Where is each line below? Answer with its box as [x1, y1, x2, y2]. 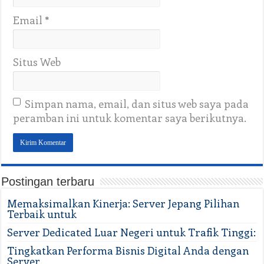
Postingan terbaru [1, 175, 95, 189]
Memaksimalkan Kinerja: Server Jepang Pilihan [7, 196, 240, 211]
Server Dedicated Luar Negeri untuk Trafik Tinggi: [7, 225, 256, 240]
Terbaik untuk [7, 207, 77, 222]
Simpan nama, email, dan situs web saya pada [25, 97, 249, 111]
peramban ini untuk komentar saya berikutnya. [13, 111, 247, 126]
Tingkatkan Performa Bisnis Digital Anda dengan [7, 243, 249, 258]
